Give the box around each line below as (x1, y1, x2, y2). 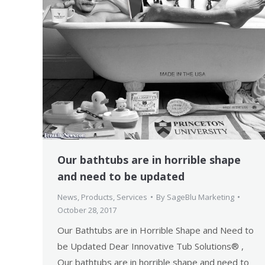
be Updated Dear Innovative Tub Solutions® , (57, 240, 244, 253)
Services (117, 192, 147, 203)
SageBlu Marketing (167, 192, 234, 203)
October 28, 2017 (57, 205, 117, 216)
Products (81, 192, 113, 203)
